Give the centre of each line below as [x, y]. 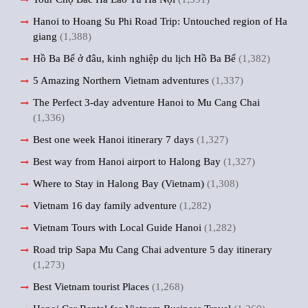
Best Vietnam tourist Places [91, 287]
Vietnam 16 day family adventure [105, 206]
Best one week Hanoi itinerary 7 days [113, 140]
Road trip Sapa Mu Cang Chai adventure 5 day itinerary [153, 250]
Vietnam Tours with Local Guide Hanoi [117, 228]
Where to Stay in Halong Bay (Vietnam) [119, 184]
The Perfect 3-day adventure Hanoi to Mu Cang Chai [146, 102]
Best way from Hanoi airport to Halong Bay [127, 162]
